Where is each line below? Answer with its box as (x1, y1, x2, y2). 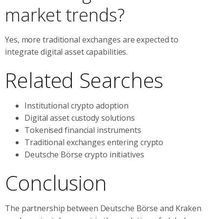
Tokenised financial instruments (24, 124, 141, 135)
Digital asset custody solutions (24, 112, 135, 123)
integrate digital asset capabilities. (5, 46, 128, 57)
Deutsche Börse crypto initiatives (24, 149, 144, 160)
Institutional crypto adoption (24, 100, 129, 111)
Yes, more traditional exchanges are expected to (5, 34, 179, 45)
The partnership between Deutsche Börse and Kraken (5, 202, 202, 214)
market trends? (5, 2, 125, 27)
